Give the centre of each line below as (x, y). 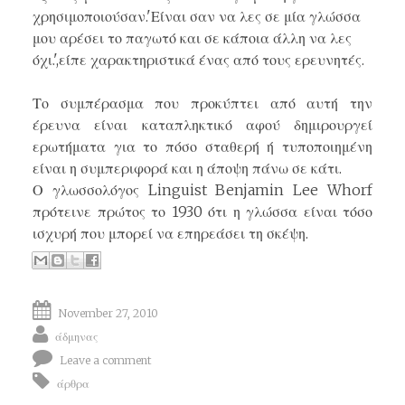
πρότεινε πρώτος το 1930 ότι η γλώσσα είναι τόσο (202, 212)
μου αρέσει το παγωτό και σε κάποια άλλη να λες (192, 38)
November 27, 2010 (108, 314)
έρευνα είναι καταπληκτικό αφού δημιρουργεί (202, 125)
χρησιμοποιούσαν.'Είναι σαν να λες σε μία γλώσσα (197, 17)
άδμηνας (76, 337)
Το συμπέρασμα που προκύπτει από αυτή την (202, 104)
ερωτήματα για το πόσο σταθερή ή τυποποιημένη (202, 147)
